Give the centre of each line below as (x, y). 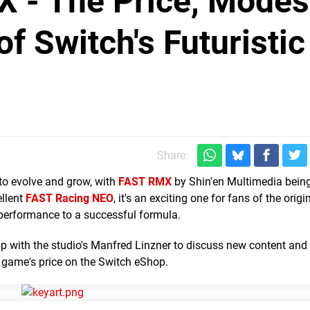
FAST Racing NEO (70, 198)
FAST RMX (145, 181)
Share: (173, 155)
